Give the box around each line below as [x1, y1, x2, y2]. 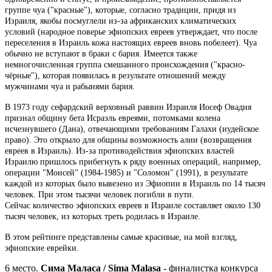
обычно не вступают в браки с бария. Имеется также [5, 49, 197, 58]
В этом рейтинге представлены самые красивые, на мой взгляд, [5, 232, 237, 242]
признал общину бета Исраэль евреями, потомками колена [5, 113, 220, 123]
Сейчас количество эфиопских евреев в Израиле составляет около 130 [5, 200, 260, 210]
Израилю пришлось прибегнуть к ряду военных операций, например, [5, 157, 261, 166]
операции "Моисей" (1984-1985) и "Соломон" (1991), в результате [5, 168, 248, 177]
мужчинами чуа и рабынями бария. [5, 81, 135, 91]
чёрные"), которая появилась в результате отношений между [5, 70, 226, 80]
